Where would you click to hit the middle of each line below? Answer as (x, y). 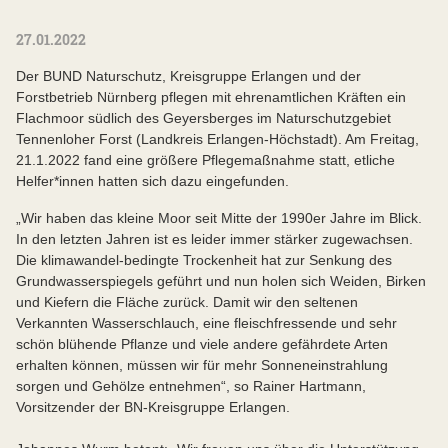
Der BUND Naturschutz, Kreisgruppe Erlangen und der (188, 75)
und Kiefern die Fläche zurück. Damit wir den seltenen (187, 301)
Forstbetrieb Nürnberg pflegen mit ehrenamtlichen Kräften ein (211, 96)
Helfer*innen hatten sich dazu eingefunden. (152, 180)
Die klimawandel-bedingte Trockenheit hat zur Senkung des (204, 259)
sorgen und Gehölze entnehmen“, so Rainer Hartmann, (191, 385)
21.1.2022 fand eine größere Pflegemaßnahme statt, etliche (205, 159)
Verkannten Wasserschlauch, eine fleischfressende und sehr (206, 322)
